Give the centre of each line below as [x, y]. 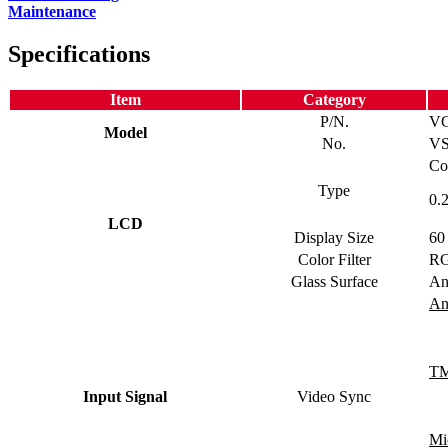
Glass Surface [334, 281]
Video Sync [334, 396]
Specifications [79, 53]
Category [334, 99]
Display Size [334, 237]
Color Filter [334, 259]
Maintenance [52, 11]
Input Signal [125, 396]
